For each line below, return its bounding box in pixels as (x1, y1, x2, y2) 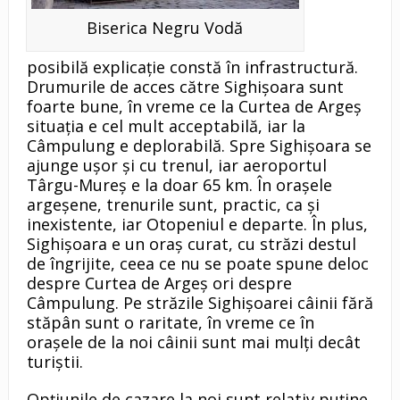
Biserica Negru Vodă (87, 17, 244, 39)
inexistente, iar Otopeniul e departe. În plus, (26, 213, 368, 236)
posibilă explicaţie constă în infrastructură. (26, 56, 358, 79)
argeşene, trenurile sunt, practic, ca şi (26, 194, 320, 216)
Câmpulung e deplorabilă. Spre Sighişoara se (26, 135, 371, 157)
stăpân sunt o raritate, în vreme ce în (26, 312, 314, 334)
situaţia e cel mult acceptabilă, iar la (26, 115, 305, 137)
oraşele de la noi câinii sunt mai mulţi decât (26, 331, 361, 354)
